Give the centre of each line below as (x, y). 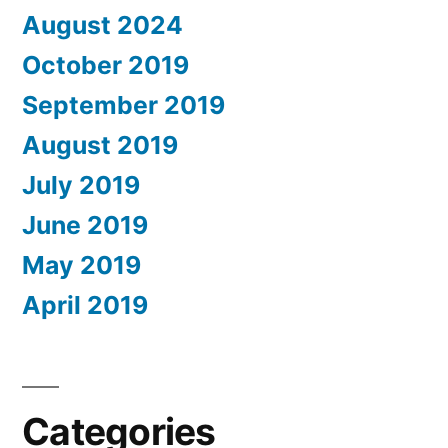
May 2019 (81, 264)
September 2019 (123, 104)
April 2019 (85, 304)
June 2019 (85, 224)
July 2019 (81, 184)
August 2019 (100, 144)
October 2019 (105, 64)
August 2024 (102, 24)
